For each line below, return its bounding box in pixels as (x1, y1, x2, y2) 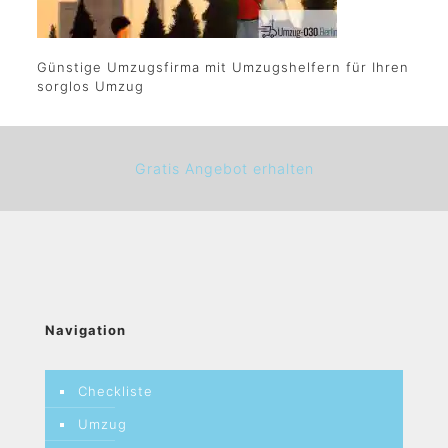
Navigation (45, 322, 126, 338)
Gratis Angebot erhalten (134, 160, 314, 177)
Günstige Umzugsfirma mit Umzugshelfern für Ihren (36, 59, 409, 75)
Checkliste (78, 383, 153, 399)
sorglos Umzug (36, 78, 144, 94)
